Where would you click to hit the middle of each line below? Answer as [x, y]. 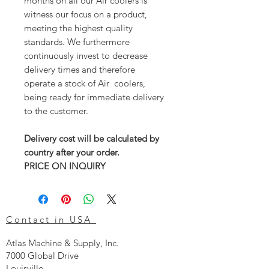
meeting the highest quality [78, 28]
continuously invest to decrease [86, 55]
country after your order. [72, 152]
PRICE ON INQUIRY [66, 166]
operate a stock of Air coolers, [85, 83]
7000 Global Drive [42, 255]
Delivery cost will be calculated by [92, 138]
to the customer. [56, 110]
